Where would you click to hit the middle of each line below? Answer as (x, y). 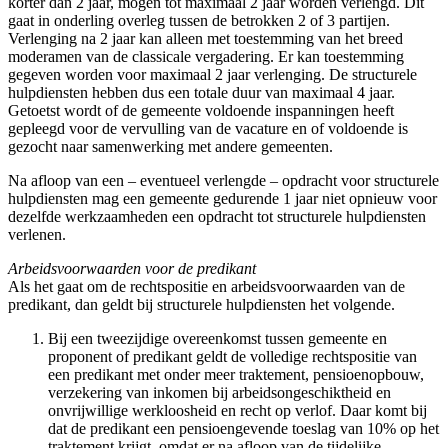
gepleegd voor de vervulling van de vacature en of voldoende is (208, 128)
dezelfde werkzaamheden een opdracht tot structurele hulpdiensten (217, 216)
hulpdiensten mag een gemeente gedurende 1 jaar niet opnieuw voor (222, 198)
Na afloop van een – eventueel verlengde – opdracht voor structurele (223, 180)
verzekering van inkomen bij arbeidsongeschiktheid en (219, 392)
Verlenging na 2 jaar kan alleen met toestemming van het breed (205, 38)
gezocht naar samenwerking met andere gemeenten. (170, 146)
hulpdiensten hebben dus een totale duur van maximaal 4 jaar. (201, 92)
